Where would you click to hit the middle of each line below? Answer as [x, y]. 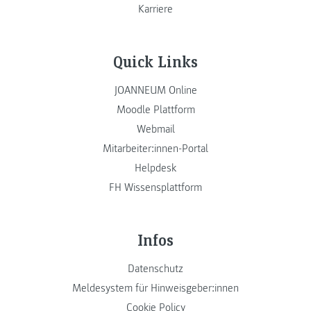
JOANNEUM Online [155, 91]
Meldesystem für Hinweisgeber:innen [155, 288]
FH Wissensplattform [155, 188]
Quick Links [155, 61]
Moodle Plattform [155, 110]
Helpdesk [155, 168]
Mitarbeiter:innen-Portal [155, 149]
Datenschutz [155, 269]
